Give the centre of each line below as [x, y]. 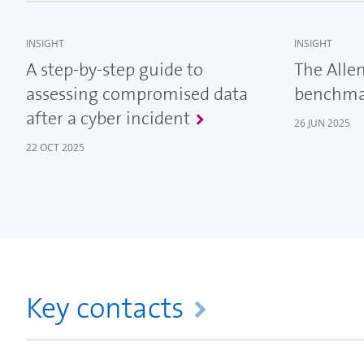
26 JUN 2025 [322, 123]
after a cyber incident [108, 119]
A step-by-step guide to [115, 70]
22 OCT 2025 [55, 148]
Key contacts [105, 309]
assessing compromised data [137, 94]
